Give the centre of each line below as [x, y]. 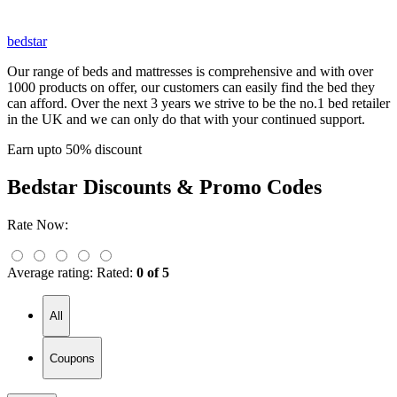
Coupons [72, 358]
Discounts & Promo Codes [200, 187]
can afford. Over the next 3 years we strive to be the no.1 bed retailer [198, 103]
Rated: [115, 272]
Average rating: [50, 272]
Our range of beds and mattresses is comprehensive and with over [190, 71]
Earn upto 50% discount [74, 149]
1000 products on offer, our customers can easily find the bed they [191, 87]
